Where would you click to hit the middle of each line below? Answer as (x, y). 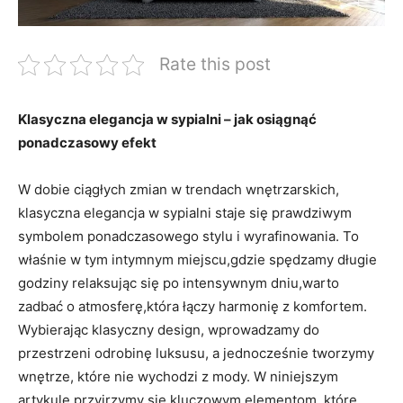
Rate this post (215, 64)
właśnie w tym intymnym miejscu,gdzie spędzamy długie (197, 260)
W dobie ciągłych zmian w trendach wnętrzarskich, (179, 189)
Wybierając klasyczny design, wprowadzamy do (169, 330)
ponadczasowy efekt (87, 143)
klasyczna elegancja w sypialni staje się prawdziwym (185, 213)
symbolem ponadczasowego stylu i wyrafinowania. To (188, 236)
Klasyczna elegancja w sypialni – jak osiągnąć (167, 119)
